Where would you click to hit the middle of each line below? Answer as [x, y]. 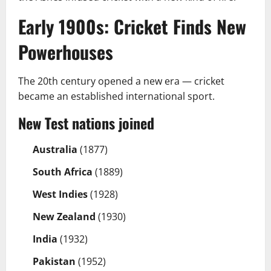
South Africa [63, 171]
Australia [55, 149]
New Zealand [64, 216]
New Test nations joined [86, 122]
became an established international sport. [116, 96]
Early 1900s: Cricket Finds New [132, 26]
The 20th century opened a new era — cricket [121, 81]
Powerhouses [66, 51]
